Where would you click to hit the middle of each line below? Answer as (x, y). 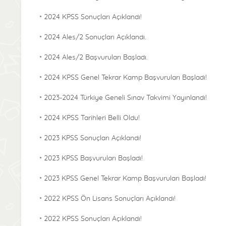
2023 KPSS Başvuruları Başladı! (93, 158)
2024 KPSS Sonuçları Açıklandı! (93, 17)
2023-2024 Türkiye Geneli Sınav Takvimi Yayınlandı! (125, 98)
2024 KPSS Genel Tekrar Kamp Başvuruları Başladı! (125, 78)
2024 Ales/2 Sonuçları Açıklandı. (95, 37)
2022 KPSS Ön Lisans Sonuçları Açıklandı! (110, 199)
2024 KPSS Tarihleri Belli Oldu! (92, 118)
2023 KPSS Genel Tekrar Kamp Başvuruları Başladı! (125, 179)
